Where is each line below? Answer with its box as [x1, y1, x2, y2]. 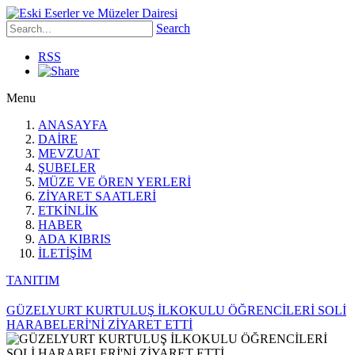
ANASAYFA [38, 118, 108, 132]
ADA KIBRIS [38, 232, 111, 246]
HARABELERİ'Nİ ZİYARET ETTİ [6, 317, 193, 331]
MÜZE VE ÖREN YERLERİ [38, 175, 191, 189]
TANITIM [6, 273, 59, 287]
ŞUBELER [38, 161, 96, 174]
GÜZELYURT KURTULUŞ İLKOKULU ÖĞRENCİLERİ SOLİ [6, 303, 346, 317]
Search [156, 21, 190, 35]
